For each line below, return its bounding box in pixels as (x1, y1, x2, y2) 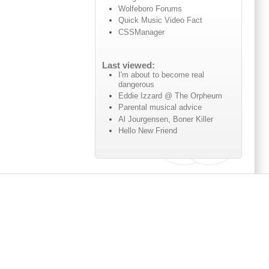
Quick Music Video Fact (118, 16, 203, 25)
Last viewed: (101, 60, 155, 70)
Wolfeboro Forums (118, 4, 183, 14)
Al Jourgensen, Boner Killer (118, 114, 214, 124)
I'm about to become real (118, 70, 205, 79)
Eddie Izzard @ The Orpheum (118, 91, 223, 101)
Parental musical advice (118, 103, 202, 112)
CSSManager (118, 27, 165, 37)
